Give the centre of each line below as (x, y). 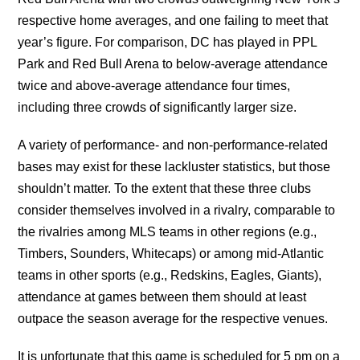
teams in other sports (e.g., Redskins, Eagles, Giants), (170, 275)
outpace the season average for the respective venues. (173, 318)
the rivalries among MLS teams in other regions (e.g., (168, 231)
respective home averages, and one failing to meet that (173, 20)
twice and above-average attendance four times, (154, 85)
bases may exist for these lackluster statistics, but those (174, 166)
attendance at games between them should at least (162, 297)
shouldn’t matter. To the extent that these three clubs (165, 188)
